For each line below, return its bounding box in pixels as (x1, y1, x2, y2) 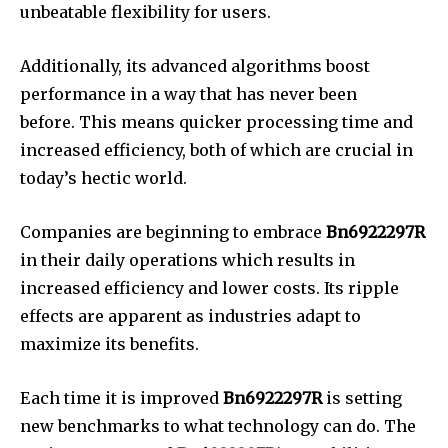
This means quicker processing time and (79, 112, 413, 133)
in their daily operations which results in (20, 250, 355, 271)
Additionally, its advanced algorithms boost (20, 56, 370, 77)
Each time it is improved (20, 388, 223, 409)
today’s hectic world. (20, 168, 187, 189)
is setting (322, 388, 402, 409)
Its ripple (324, 278, 399, 299)
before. (20, 112, 75, 133)
